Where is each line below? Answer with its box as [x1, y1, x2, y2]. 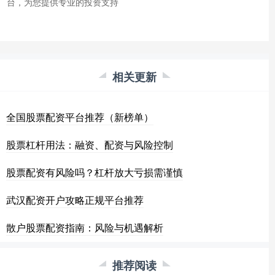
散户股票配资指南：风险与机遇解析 [6, 220, 163, 235]
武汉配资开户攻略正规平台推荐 [6, 193, 144, 207]
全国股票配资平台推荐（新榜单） [6, 110, 153, 125]
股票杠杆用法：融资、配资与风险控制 [6, 137, 173, 152]
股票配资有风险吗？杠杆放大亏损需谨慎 [6, 165, 183, 180]
